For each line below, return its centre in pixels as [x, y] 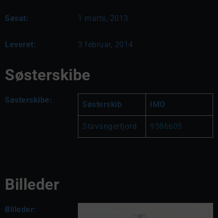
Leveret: [20, 44]
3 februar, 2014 [106, 44]
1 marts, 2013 [103, 18]
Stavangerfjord [109, 126]
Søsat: [17, 18]
